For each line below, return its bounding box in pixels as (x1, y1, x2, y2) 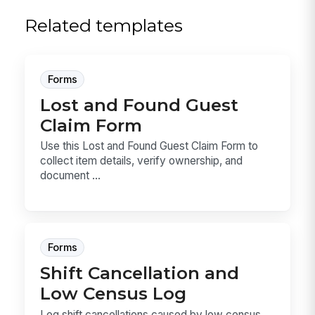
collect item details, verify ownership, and (40, 154, 243, 168)
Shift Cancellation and (40, 262, 240, 284)
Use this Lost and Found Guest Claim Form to (40, 139, 259, 153)
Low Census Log (40, 283, 187, 304)
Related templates (25, 15, 184, 37)
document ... (40, 169, 101, 183)
